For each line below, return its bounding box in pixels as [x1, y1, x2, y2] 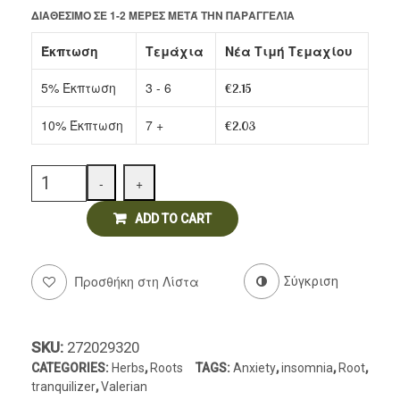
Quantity [87, 165, 134, 183]
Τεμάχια [146, 42, 204, 60]
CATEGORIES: [31, 361, 112, 376]
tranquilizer [31, 379, 96, 395]
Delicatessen [20, 26, 86, 40]
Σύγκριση [284, 274, 338, 288]
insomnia [281, 361, 333, 376]
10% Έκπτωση [41, 116, 123, 134]
